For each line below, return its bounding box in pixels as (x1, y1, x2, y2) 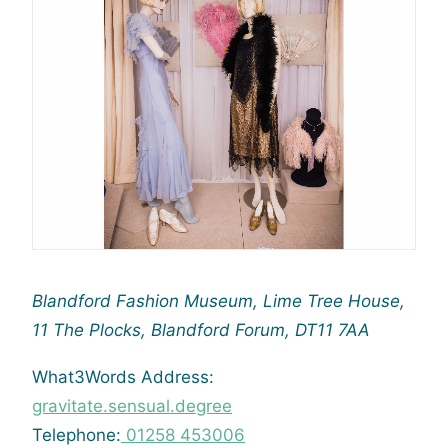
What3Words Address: (32, 367, 214, 387)
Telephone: (32, 425, 121, 445)
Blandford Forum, (151, 320, 295, 340)
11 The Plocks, (32, 320, 151, 340)
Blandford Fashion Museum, (32, 291, 263, 311)
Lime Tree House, (263, 291, 405, 311)
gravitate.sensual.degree (32, 396, 232, 416)
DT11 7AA (295, 320, 370, 340)
